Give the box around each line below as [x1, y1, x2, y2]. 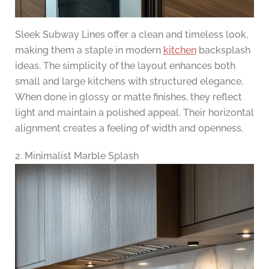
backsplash [196, 44, 250, 56]
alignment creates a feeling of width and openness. [14, 122, 243, 134]
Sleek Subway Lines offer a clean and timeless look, [14, 29, 248, 41]
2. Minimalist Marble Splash [14, 150, 139, 162]
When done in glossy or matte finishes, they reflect [14, 91, 242, 103]
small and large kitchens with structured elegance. [14, 76, 243, 88]
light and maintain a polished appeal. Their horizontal [14, 107, 254, 119]
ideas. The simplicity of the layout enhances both [14, 60, 235, 72]
